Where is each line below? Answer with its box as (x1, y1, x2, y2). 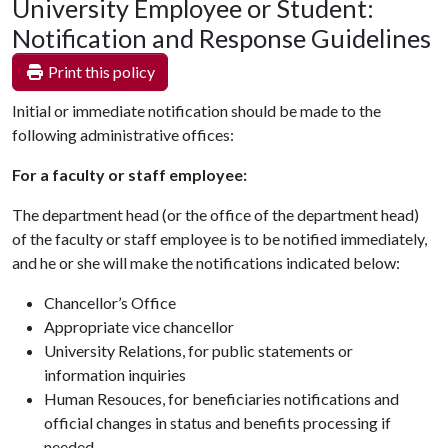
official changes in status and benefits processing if (44, 413, 391, 432)
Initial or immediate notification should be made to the (12, 101, 381, 120)
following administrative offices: (12, 125, 234, 144)
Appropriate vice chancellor (44, 317, 234, 336)
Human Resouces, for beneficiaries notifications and (44, 389, 399, 408)
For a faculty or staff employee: (12, 165, 247, 184)
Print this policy (45, 62, 155, 81)
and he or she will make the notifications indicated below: (12, 253, 400, 272)
